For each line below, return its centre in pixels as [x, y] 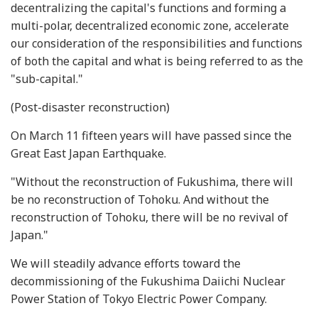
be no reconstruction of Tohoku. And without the [140, 199]
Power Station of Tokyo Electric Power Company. [139, 299]
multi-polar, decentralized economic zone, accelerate [150, 26]
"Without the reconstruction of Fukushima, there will [152, 182]
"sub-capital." [47, 79]
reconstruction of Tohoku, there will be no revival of [149, 217]
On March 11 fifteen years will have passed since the [151, 136]
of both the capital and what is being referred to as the [157, 61]
